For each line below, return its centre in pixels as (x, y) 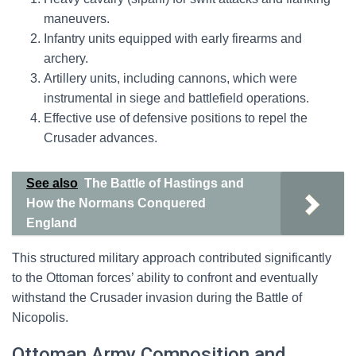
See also (52, 183)
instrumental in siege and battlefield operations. (176, 98)
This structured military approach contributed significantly (172, 258)
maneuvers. (77, 19)
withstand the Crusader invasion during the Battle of (157, 298)
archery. (66, 58)
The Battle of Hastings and (164, 183)
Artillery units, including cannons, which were (170, 78)
